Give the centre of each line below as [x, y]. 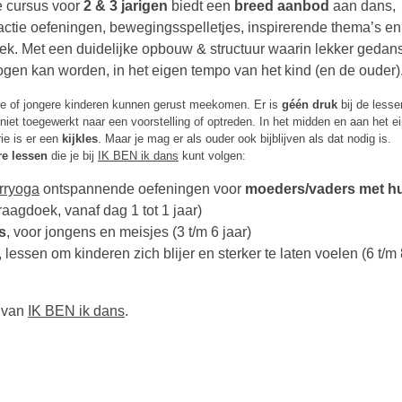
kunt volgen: [212, 155]
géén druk [311, 104]
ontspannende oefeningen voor [142, 188]
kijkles [80, 138]
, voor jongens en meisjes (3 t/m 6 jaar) [129, 232]
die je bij [73, 155]
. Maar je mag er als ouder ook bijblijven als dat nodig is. [245, 138]
